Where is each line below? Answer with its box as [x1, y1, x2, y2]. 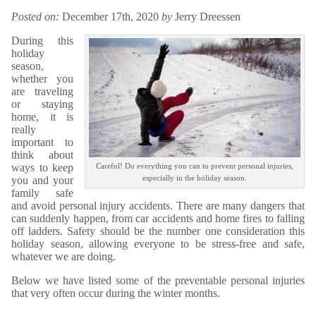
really [11, 123, 36, 135]
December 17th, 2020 [59, 10, 162, 23]
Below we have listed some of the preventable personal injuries [11, 274, 305, 286]
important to [11, 135, 73, 148]
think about [11, 148, 73, 161]
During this [11, 34, 73, 47]
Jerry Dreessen [172, 10, 241, 23]
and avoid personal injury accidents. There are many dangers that [11, 199, 305, 212]
